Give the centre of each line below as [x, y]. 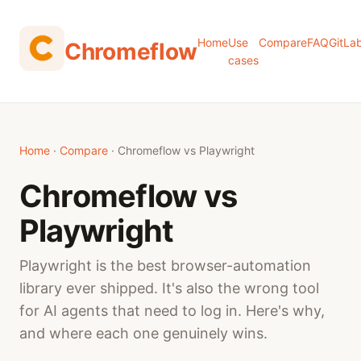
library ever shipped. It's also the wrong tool [169, 288]
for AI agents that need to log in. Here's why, [172, 311]
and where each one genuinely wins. [143, 333]
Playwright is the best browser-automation [165, 266]
